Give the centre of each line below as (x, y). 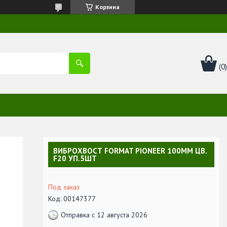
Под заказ (64, 187)
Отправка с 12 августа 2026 (104, 215)
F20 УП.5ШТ (75, 158)
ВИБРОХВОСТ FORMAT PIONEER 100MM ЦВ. (130, 150)
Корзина (107, 7)
